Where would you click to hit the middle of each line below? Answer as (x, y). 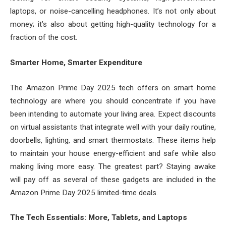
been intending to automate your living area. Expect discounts (113, 114)
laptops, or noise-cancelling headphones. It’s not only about (113, 11)
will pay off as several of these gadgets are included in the (113, 179)
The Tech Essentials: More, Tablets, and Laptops (99, 218)
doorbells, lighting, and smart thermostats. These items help (113, 140)
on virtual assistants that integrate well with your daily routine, (113, 127)
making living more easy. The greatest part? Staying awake (113, 166)
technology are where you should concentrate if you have (113, 101)
